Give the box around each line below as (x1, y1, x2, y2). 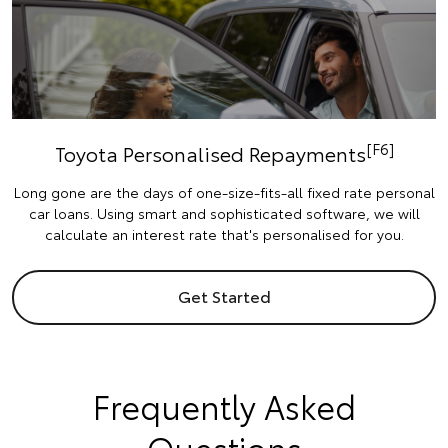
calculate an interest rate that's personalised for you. (44, 224, 404, 245)
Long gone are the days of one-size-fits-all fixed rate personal (13, 182, 435, 203)
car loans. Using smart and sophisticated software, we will (28, 203, 420, 224)
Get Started (177, 284, 271, 308)
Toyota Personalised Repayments (54, 139, 366, 168)
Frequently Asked (92, 383, 356, 429)
